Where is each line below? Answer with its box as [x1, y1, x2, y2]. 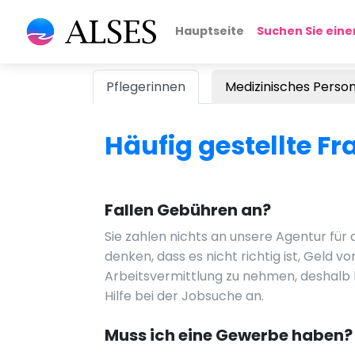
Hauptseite [174, 23, 244, 39]
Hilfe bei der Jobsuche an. [105, 287, 264, 305]
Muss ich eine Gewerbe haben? [105, 324, 353, 346]
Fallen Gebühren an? [105, 199, 271, 221]
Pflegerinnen [106, 78, 185, 96]
